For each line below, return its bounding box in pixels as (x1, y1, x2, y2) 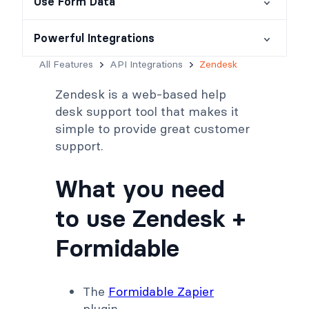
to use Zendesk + (55, 203, 246, 234)
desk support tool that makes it (55, 103, 239, 119)
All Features (39, 58, 93, 71)
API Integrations (110, 58, 183, 71)
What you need (55, 174, 225, 204)
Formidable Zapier (108, 283, 214, 299)
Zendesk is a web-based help (55, 86, 226, 102)
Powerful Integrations (34, 30, 154, 45)
